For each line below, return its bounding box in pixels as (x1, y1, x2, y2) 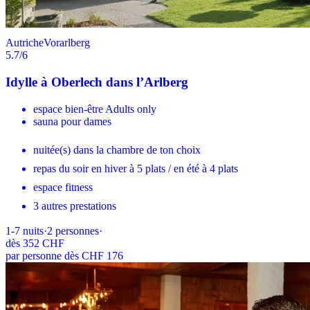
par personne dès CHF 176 (6, 249, 123, 262)
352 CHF (23, 237, 64, 249)
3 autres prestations (33, 199, 116, 212)
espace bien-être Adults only (33, 102, 156, 115)
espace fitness (33, 181, 93, 193)
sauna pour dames (33, 115, 111, 127)
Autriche (6, 37, 44, 49)
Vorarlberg (44, 37, 90, 49)
